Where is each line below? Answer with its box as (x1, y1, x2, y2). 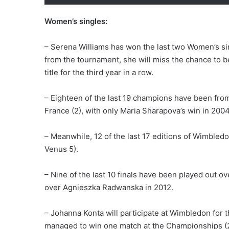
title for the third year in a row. (44, 67, 153, 77)
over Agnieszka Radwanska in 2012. (44, 182, 173, 192)
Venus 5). (44, 144, 78, 154)
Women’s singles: (44, 16, 107, 26)
